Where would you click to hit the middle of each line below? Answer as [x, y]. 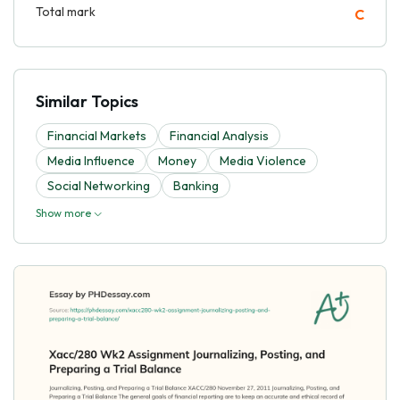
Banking [196, 185]
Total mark [66, 11]
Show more [65, 212]
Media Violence [263, 160]
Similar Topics [87, 101]
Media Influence [91, 160]
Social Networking [99, 185]
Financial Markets [97, 135]
